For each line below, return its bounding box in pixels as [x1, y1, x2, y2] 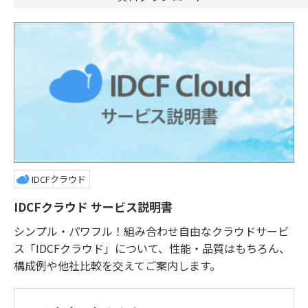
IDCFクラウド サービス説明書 [14, 198, 173, 215]
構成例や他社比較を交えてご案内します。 [14, 257, 221, 274]
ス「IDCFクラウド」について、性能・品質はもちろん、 [14, 240, 290, 256]
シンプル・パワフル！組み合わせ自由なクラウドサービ [14, 223, 289, 239]
